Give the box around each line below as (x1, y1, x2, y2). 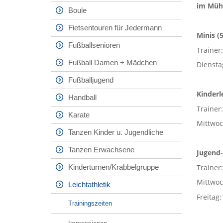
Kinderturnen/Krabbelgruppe (68, 163, 159, 171)
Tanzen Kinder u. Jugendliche (68, 128, 163, 136)
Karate (68, 111, 90, 119)
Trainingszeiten (68, 200, 112, 207)
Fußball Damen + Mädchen (68, 58, 157, 67)
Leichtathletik (68, 180, 111, 189)
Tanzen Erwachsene (68, 145, 134, 154)
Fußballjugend (68, 76, 113, 84)
